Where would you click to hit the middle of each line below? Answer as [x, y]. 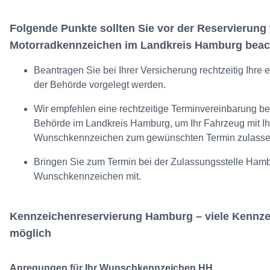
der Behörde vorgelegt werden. [100, 85]
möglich [30, 234]
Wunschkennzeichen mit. [87, 177]
